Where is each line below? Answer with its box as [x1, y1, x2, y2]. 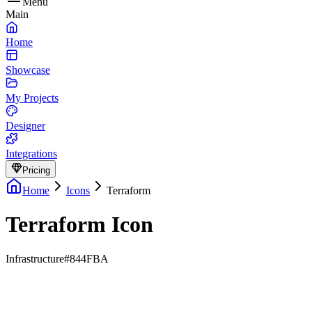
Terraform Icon [6, 212, 153, 237]
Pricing [22, 165, 50, 175]
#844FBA [64, 252, 109, 265]
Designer [6, 120, 45, 132]
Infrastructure [6, 252, 64, 265]
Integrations [6, 148, 57, 159]
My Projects [6, 92, 58, 104]
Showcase [6, 64, 50, 76]
